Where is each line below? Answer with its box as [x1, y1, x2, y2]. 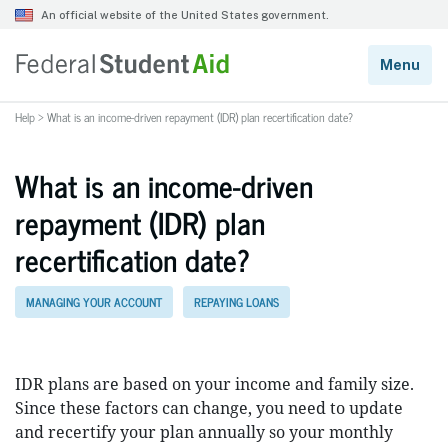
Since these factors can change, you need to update [15, 397, 403, 419]
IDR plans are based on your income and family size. [15, 373, 414, 395]
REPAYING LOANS [194, 292, 279, 313]
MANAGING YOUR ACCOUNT [26, 292, 162, 313]
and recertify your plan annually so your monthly [15, 421, 393, 443]
